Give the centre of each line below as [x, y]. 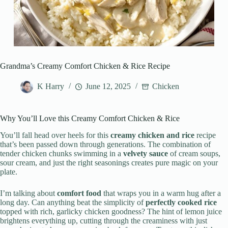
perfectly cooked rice [181, 203]
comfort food [79, 193]
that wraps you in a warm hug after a [161, 193]
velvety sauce [146, 154]
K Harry [51, 87]
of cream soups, [194, 154]
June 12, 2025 [108, 87]
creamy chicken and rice [152, 135]
